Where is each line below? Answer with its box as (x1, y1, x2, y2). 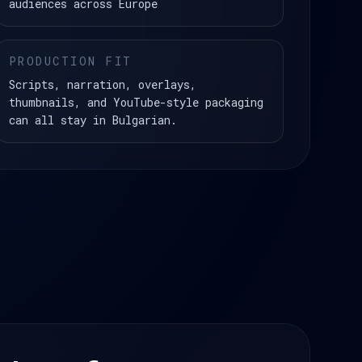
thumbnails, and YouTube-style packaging (8, 95, 263, 110)
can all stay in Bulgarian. (8, 112, 177, 128)
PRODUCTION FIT (8, 53, 133, 69)
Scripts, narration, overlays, (8, 77, 196, 92)
